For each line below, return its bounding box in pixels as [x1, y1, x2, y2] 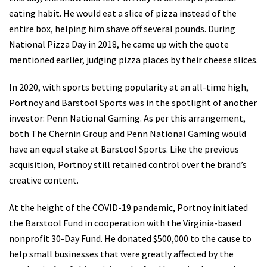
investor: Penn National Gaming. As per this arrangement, [9, 112, 246, 125]
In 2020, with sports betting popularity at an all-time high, [9, 81, 249, 94]
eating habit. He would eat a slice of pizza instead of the [9, 7, 237, 20]
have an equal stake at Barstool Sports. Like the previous [9, 143, 239, 156]
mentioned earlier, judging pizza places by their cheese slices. [9, 54, 258, 66]
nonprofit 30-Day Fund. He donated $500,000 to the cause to [9, 232, 252, 245]
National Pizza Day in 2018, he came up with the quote [9, 38, 229, 51]
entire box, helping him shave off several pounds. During [9, 23, 235, 35]
